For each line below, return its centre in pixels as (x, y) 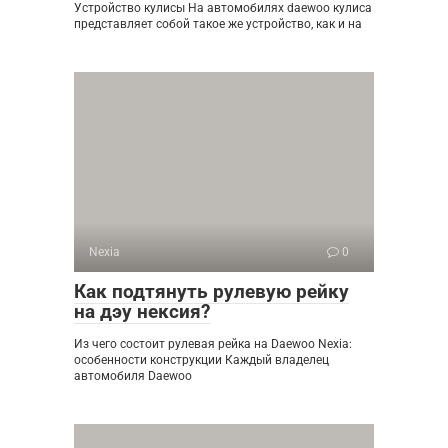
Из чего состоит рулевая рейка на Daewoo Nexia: (213, 343)
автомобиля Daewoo (133, 375)
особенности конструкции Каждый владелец (201, 359)
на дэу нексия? (142, 311)
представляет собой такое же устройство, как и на (218, 23)
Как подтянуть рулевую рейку (211, 291)
